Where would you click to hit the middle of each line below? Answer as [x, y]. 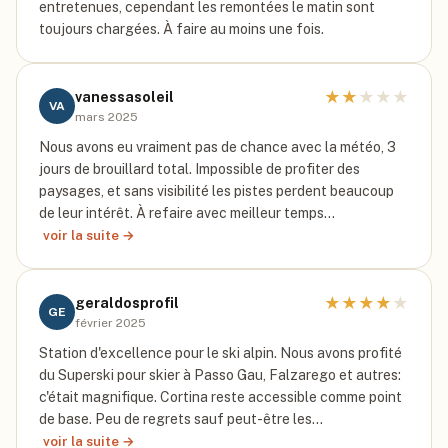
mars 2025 [106, 117]
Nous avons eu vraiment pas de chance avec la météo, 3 [217, 147]
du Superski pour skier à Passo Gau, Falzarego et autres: [220, 375]
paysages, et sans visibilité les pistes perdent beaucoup [216, 191]
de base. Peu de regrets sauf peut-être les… [181, 419]
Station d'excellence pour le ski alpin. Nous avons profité [220, 353]
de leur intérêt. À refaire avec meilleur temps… [187, 213]
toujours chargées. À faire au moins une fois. [181, 29]
